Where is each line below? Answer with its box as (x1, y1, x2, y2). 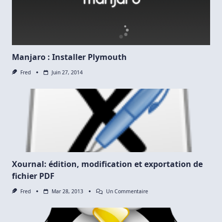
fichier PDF (12, 170, 55, 181)
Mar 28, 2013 (51, 187, 83, 195)
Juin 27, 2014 (51, 68, 83, 76)
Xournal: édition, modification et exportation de (12, 158, 203, 169)
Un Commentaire (106, 187, 148, 195)
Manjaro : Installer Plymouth (12, 51, 127, 62)
